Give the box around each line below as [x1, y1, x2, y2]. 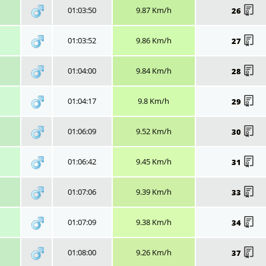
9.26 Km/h [135, 246, 172, 258]
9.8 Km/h [138, 95, 169, 106]
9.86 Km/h [135, 34, 172, 46]
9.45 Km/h [135, 156, 172, 167]
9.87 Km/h [135, 4, 172, 15]
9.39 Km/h [135, 186, 172, 197]
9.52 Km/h [135, 125, 172, 137]
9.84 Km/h [135, 65, 172, 76]
